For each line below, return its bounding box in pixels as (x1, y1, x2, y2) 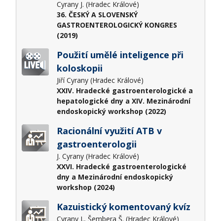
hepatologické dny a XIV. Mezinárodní (56, 96, 190, 106)
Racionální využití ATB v (56, 125, 162, 137)
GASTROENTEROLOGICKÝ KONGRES (56, 20, 177, 30)
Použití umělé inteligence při (56, 49, 184, 61)
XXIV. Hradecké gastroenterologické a (56, 86, 193, 96)
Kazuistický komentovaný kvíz (56, 201, 190, 213)
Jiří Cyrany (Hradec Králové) (56, 75, 146, 85)
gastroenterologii (56, 138, 137, 150)
